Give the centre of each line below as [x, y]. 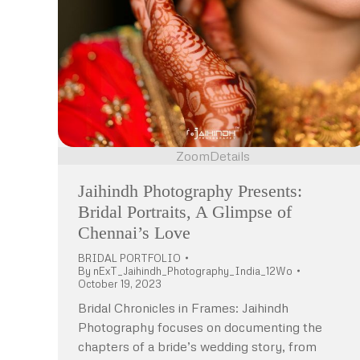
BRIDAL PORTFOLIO [129, 258]
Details [230, 155]
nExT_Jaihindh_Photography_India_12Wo [193, 270]
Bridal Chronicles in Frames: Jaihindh [183, 307]
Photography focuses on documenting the [200, 327]
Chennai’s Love [134, 232]
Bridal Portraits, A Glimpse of [185, 211]
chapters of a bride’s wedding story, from [197, 346]
